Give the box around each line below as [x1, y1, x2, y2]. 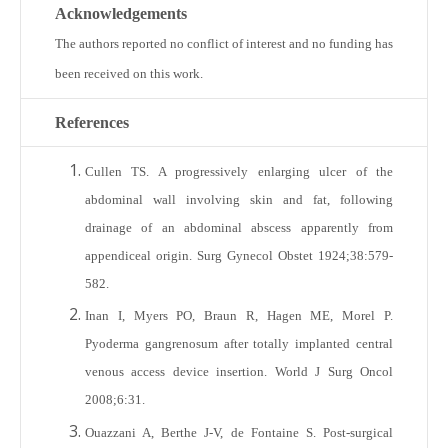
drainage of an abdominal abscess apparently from [85, 220, 393, 235]
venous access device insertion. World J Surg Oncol [85, 364, 393, 380]
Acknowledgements [55, 5, 187, 22]
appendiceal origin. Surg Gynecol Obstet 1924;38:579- [85, 248, 393, 263]
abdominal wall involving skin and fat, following [85, 192, 393, 207]
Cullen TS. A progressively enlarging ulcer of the [85, 164, 393, 179]
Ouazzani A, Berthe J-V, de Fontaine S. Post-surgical [85, 424, 393, 440]
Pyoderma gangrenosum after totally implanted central [85, 336, 393, 352]
